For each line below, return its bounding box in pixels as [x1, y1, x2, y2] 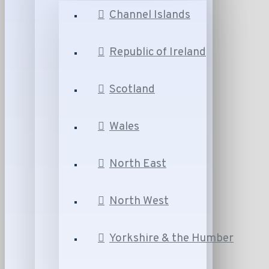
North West [109, 194, 169, 208]
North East [109, 157, 166, 171]
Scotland [109, 82, 155, 97]
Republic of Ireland [109, 45, 206, 59]
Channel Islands [109, 8, 190, 22]
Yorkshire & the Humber [109, 231, 234, 246]
